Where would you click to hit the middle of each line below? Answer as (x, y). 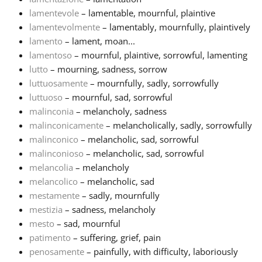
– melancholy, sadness (120, 111)
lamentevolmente (65, 27)
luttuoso (46, 97)
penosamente (57, 252)
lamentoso (51, 55)
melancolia (51, 168)
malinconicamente (66, 125)
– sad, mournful (87, 224)
